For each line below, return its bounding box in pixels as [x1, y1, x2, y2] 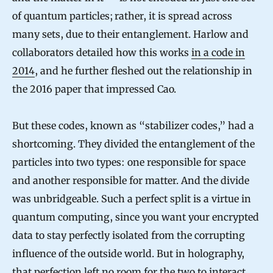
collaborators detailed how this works [12, 46, 191, 59]
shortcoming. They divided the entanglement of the [12, 138, 255, 151]
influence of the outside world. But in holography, [12, 247, 244, 260]
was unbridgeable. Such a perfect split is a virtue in [12, 193, 251, 205]
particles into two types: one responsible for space [12, 156, 246, 169]
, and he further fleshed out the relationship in [35, 65, 252, 77]
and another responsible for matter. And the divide [12, 174, 249, 187]
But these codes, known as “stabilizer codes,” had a [12, 119, 254, 132]
